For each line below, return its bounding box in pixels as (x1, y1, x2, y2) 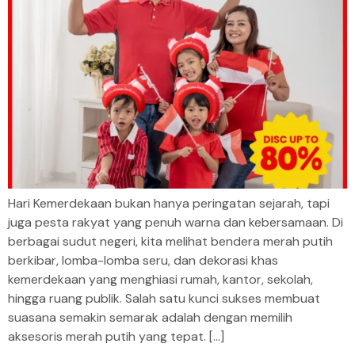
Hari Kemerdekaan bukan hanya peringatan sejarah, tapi (8, 194, 330, 212)
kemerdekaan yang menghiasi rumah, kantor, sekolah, (8, 270, 313, 288)
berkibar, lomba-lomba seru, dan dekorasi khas (8, 251, 278, 269)
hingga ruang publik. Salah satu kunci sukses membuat (8, 289, 320, 307)
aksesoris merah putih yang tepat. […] (8, 327, 224, 345)
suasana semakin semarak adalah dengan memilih (8, 308, 292, 326)
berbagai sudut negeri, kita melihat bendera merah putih (8, 232, 333, 250)
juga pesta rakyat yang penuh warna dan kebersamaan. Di (8, 213, 343, 231)
